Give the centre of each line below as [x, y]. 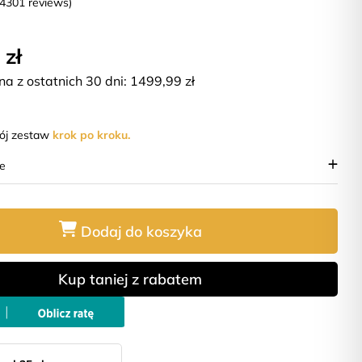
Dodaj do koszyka [141, 231]
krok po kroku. [92, 135]
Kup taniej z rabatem [130, 280]
